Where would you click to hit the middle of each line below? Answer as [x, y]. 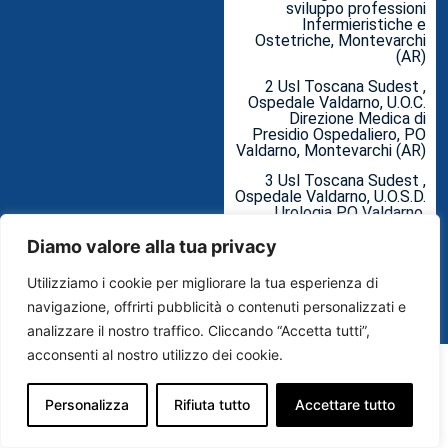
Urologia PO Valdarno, [350, 213]
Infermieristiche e [364, 24]
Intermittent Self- [360, 298]
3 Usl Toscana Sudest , [345, 181]
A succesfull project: [351, 268]
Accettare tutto [344, 404]
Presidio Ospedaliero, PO [339, 135]
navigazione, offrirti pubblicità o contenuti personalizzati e [216, 306]
